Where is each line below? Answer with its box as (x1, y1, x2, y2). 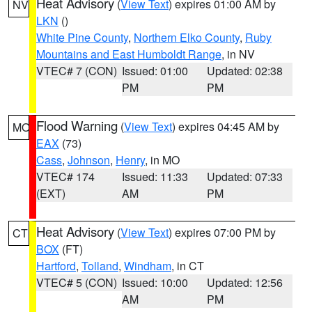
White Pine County (36, 29, 128, 45)
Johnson (68, 152, 110, 168)
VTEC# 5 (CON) (36, 274, 117, 290)
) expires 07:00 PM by (169, 224, 276, 240)
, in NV (221, 46, 255, 62)
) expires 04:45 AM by (172, 118, 279, 134)
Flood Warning (36, 116, 118, 134)
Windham (124, 258, 171, 274)
